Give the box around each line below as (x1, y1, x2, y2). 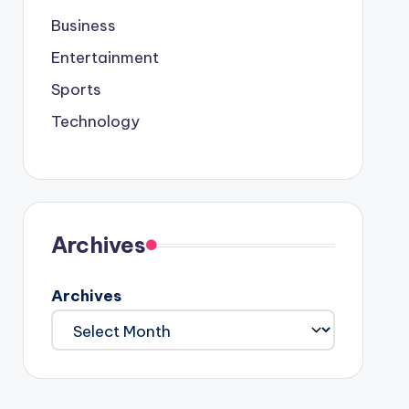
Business (50, 16, 116, 36)
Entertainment (50, 47, 159, 68)
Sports (50, 79, 101, 100)
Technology (50, 111, 140, 131)
